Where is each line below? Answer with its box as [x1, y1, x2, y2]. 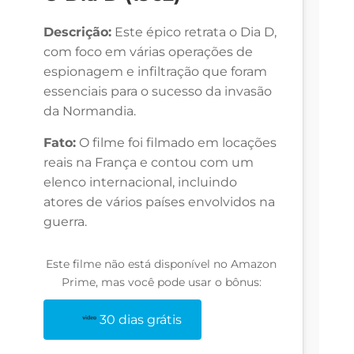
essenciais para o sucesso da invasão [43, 84, 272, 100]
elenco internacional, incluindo [43, 175, 237, 190]
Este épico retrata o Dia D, [111, 24, 277, 40]
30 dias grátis [100, 312, 183, 328]
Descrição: [43, 24, 111, 40]
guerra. [43, 214, 87, 230]
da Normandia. [43, 104, 136, 119]
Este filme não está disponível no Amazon [46, 257, 277, 272]
